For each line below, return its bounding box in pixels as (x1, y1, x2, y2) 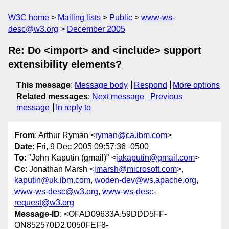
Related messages (16, 92, 88, 101)
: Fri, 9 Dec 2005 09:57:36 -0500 (32, 142, 149, 151)
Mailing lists (58, 13, 101, 22)
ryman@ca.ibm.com (95, 131, 167, 140)
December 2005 (67, 25, 125, 33)
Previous (150, 92, 182, 101)
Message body (75, 81, 128, 89)
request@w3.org (14, 198, 74, 208)
